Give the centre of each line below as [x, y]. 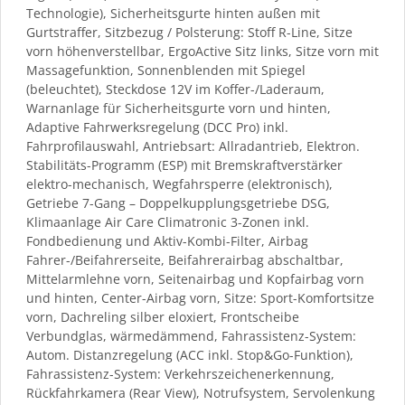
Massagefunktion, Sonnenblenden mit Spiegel [166, 70]
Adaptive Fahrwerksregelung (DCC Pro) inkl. [157, 127]
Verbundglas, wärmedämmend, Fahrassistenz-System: [191, 335]
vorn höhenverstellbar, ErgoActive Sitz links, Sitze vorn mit [202, 51]
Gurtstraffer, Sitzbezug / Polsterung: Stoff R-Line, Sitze [189, 32]
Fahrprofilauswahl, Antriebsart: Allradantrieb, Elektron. [193, 146]
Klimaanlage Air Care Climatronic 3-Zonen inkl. [168, 221]
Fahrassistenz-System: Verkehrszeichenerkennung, [180, 373]
